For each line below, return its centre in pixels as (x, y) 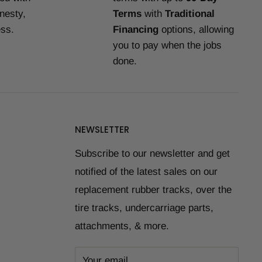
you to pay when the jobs (167, 45)
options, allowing (196, 29)
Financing (135, 29)
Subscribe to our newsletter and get (152, 153)
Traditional (189, 13)
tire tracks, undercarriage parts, (144, 208)
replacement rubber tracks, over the (153, 189)
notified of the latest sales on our (146, 171)
